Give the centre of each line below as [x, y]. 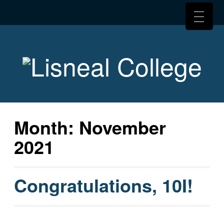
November [122, 127]
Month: [46, 127]
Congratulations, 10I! [103, 185]
